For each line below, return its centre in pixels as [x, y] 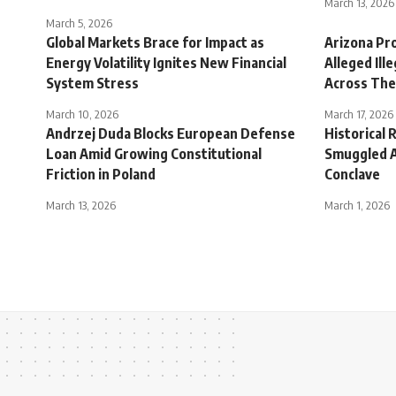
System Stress [92, 83]
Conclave [352, 174]
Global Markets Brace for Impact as [155, 42]
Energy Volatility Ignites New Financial [166, 62]
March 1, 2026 [357, 205]
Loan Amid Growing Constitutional [154, 153]
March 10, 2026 [82, 114]
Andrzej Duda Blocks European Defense [171, 133]
